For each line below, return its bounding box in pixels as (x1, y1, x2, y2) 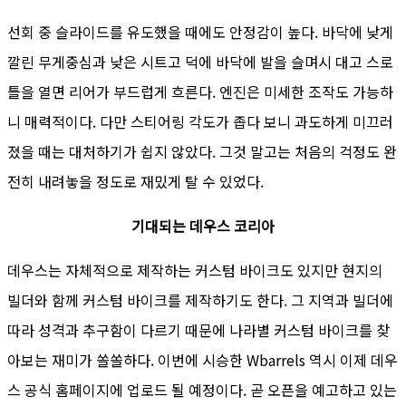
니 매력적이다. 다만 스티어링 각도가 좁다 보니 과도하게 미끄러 (7, 111, 393, 133)
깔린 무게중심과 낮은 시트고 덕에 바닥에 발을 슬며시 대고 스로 (7, 51, 393, 73)
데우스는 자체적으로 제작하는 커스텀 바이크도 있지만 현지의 (7, 259, 382, 282)
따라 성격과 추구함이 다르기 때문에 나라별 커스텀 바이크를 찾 (7, 319, 390, 342)
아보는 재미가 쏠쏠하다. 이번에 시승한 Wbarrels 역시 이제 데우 (7, 349, 398, 372)
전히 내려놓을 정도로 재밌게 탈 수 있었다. (7, 170, 264, 193)
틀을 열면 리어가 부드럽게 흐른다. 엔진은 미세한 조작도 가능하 (7, 81, 393, 103)
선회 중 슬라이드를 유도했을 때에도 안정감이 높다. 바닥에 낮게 (7, 21, 393, 43)
